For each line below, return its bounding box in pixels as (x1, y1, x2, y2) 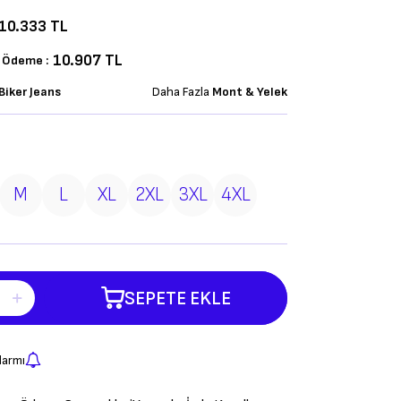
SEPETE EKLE (124, 286, 231, 310)
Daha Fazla (152, 84, 212, 99)
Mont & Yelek (212, 84, 287, 99)
